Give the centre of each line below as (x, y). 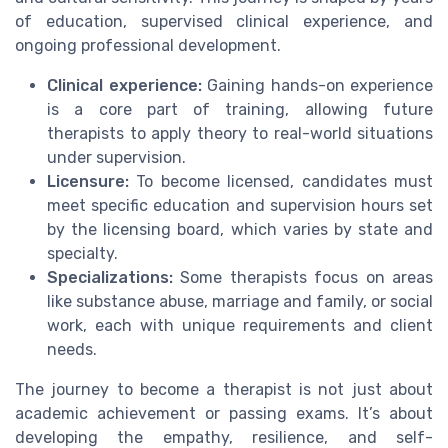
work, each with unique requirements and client (240, 326)
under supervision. (116, 158)
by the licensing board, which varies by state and (240, 230)
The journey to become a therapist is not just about (224, 390)
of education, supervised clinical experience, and (224, 22)
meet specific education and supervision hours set (240, 206)
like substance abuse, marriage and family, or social (240, 302)
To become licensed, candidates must (281, 182)
